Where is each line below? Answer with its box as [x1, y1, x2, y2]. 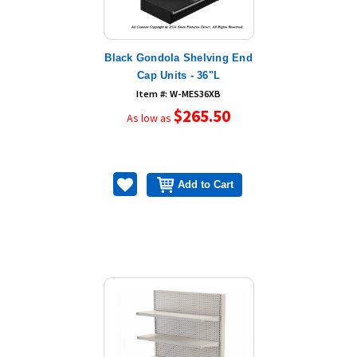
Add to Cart [178, 178, 234, 190]
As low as [127, 110, 174, 125]
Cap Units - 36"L [137, 69, 220, 81]
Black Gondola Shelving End [104, 51, 253, 64]
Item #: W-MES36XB [136, 87, 221, 100]
